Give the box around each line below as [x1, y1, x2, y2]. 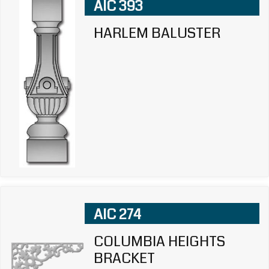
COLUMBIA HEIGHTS [93, 231, 225, 252]
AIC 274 [93, 204, 141, 225]
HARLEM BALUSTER [93, 22, 220, 43]
